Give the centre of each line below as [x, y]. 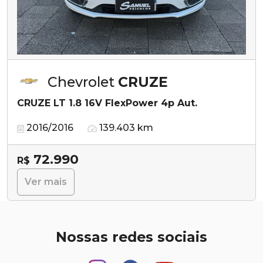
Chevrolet [83, 82]
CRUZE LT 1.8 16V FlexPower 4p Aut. [107, 103]
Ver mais [46, 181]
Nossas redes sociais [131, 237]
